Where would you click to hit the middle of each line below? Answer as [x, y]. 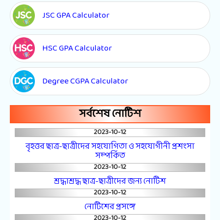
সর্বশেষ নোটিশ [110, 114]
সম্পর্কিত [110, 156]
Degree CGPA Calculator [85, 81]
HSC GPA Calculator [77, 48]
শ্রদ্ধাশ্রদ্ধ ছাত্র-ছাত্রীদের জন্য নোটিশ [110, 181]
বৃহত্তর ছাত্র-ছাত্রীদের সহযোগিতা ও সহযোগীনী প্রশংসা [110, 146]
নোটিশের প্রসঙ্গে [110, 207]
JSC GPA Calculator [76, 15]
